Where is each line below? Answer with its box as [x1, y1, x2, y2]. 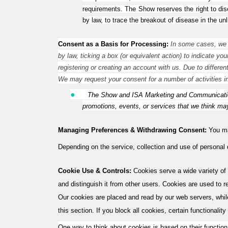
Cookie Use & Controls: [58, 167, 131, 175]
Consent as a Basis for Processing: [58, 40, 170, 48]
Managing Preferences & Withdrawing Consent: [58, 126, 207, 134]
